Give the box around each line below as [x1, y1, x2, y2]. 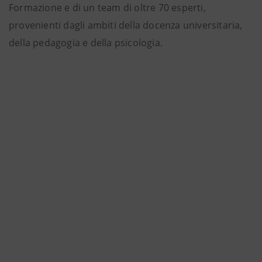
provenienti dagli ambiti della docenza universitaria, [9, 19, 243, 32]
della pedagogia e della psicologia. [9, 36, 163, 49]
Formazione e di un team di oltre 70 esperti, [9, 1, 206, 14]
